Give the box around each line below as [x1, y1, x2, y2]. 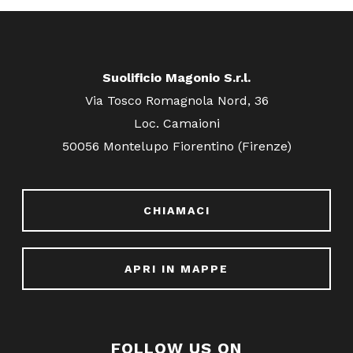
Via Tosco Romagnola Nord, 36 [84, 92, 269, 108]
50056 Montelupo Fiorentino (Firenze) [61, 138, 292, 154]
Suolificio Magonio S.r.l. [102, 69, 251, 85]
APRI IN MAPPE [124, 262, 229, 275]
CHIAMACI [143, 203, 210, 217]
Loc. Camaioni [133, 115, 220, 131]
